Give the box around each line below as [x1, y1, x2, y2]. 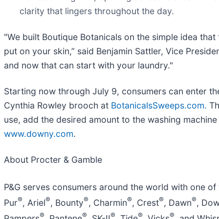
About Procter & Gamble [4, 154, 102, 165]
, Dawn [164, 197, 192, 208]
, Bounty [50, 197, 84, 208]
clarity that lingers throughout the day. [20, 5, 174, 16]
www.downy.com [4, 128, 73, 139]
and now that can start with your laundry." [4, 60, 173, 70]
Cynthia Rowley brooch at [4, 100, 111, 110]
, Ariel [22, 197, 45, 208]
